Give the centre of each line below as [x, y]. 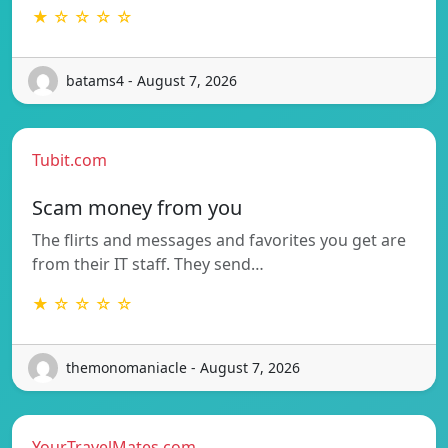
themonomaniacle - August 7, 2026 [183, 368]
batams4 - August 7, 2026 [151, 81]
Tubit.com [69, 159]
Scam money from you [137, 207]
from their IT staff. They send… [148, 263]
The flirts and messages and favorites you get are [219, 239]
